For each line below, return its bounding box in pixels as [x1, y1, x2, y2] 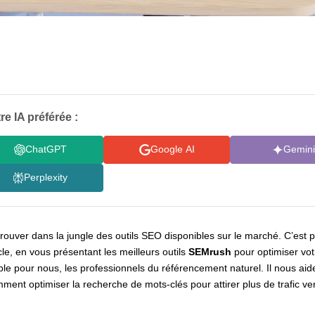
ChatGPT [25, 143, 67, 155]
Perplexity [24, 172, 68, 184]
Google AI [150, 143, 195, 155]
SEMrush [188, 245, 232, 257]
